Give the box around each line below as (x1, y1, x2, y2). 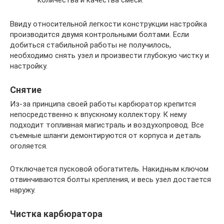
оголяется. (10, 141, 47, 151)
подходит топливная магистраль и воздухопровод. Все (10, 120, 204, 130)
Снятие (10, 84, 41, 95)
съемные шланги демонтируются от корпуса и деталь (10, 131, 201, 140)
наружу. (10, 185, 35, 195)
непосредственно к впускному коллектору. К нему (10, 110, 186, 119)
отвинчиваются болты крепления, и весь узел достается (10, 175, 211, 184)
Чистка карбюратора (10, 208, 102, 219)
